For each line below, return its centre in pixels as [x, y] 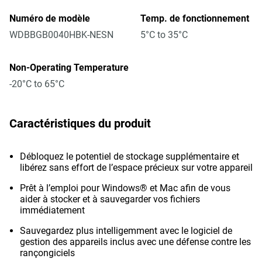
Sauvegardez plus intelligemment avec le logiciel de [126, 231]
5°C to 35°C [164, 35]
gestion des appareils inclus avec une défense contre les [135, 242]
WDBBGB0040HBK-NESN [61, 35]
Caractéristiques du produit [80, 123]
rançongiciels [47, 253]
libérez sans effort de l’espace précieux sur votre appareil [136, 168]
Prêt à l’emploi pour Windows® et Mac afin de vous [125, 188]
